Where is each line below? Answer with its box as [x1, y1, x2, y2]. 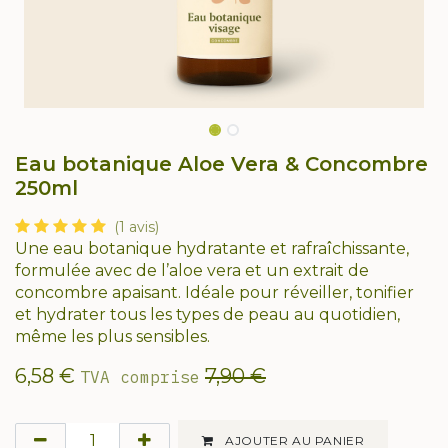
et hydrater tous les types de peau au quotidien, [15, 305, 400, 324]
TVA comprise [80, 367, 200, 387]
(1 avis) [114, 218, 159, 236]
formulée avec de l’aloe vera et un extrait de [15, 261, 369, 280]
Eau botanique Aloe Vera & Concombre [15, 152, 428, 176]
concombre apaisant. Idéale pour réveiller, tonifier [15, 283, 414, 302]
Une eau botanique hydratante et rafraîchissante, [15, 239, 409, 258]
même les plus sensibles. [15, 327, 210, 346]
